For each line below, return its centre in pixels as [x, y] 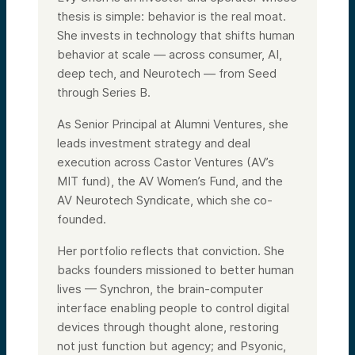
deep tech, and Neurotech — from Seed [167, 73]
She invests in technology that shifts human [176, 35]
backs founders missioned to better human [176, 269]
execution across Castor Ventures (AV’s [166, 162]
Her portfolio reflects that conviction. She [171, 250]
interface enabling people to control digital [173, 307]
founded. [82, 219]
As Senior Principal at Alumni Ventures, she [173, 124]
